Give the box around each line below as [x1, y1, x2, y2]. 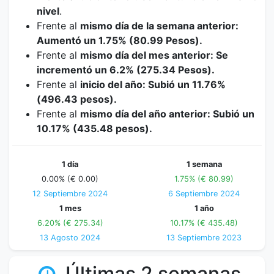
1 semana [186, 160, 222, 169]
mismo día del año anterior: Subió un [80, 108, 254, 120]
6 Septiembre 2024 [168, 189, 240, 198]
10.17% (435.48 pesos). [37, 122, 152, 135]
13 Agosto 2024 [40, 233, 100, 242]
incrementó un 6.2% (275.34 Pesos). [37, 64, 215, 76]
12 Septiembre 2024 [32, 189, 108, 198]
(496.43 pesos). [37, 93, 117, 105]
